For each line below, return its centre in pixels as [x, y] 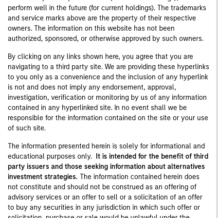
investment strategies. [43, 177]
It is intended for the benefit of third [152, 156]
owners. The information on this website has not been [91, 28]
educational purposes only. [52, 156]
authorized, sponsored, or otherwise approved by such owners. [106, 39]
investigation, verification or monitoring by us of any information [107, 98]
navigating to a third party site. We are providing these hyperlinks [109, 67]
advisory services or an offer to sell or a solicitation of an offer [105, 197]
